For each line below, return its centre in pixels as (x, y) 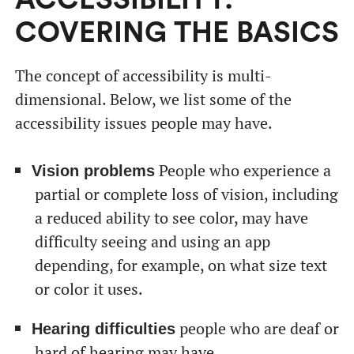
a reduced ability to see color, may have (171, 218)
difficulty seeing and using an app (152, 241)
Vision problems (93, 171)
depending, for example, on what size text (181, 265)
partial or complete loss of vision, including (186, 194)
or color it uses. (88, 289)
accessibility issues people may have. (143, 123)
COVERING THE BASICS (177, 33)
